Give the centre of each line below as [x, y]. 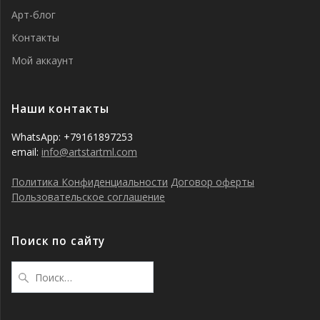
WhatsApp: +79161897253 [72, 137]
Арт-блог [34, 15]
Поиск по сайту [59, 241]
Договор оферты [212, 182]
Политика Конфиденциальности [90, 182]
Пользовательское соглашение [88, 197]
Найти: [28, 268]
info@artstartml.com [89, 152]
